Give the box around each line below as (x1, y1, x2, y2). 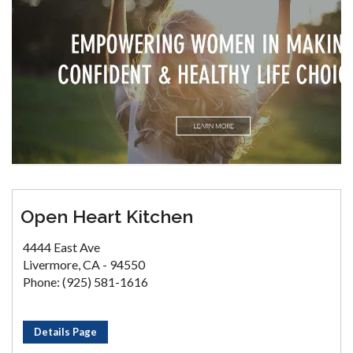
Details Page (34, 325, 97, 338)
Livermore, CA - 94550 (23, 257, 145, 272)
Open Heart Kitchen (20, 206, 193, 227)
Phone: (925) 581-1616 (23, 274, 148, 289)
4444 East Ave (23, 240, 100, 255)
